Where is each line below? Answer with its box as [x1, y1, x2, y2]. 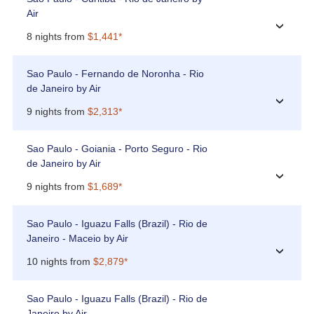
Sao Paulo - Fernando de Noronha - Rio [26, 68, 204, 80]
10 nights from [26, 256, 93, 268]
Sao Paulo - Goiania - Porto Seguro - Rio [26, 143, 207, 155]
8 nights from [26, 31, 88, 43]
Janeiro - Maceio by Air [26, 233, 128, 245]
